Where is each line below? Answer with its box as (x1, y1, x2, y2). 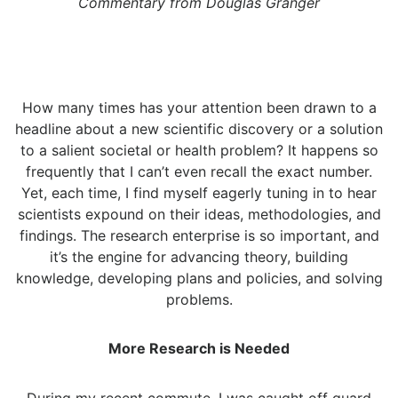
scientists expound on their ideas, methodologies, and (17, 205, 381, 224)
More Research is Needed (108, 339, 290, 358)
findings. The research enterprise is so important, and (19, 227, 379, 245)
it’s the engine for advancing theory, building (50, 248, 348, 267)
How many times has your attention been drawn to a (21, 99, 377, 117)
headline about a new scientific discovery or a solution (15, 120, 383, 139)
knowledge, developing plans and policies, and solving (15, 269, 383, 288)
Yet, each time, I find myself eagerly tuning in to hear (21, 184, 377, 203)
